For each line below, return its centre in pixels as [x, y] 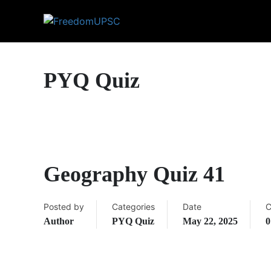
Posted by [64, 207]
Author [59, 221]
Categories [133, 207]
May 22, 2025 [210, 221]
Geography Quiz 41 [134, 174]
